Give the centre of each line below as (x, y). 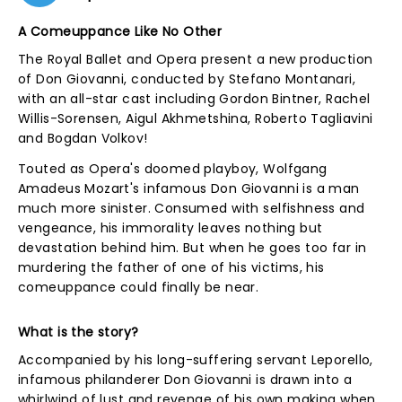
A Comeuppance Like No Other (120, 31)
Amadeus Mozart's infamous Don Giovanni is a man (189, 188)
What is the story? (79, 332)
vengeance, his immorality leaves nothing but (170, 228)
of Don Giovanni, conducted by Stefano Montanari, (187, 79)
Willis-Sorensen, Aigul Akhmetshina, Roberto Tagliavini (196, 118)
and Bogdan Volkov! (85, 138)
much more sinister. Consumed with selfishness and (192, 208)
